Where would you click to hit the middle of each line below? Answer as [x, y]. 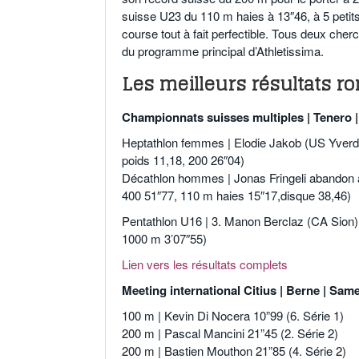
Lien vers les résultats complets [205, 264]
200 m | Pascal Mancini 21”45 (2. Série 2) [230, 333]
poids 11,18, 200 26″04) [183, 160]
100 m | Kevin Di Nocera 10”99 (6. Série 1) [233, 316]
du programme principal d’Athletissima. [223, 51]
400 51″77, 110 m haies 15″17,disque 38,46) [236, 196]
